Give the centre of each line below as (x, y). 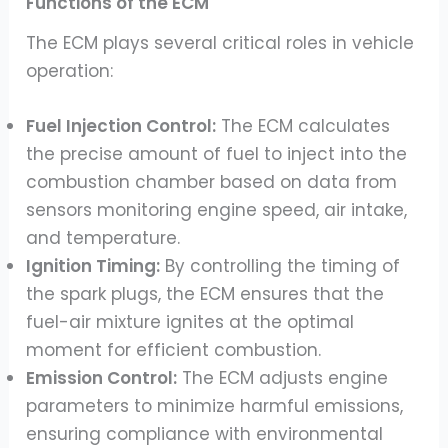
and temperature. (103, 237)
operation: (70, 70)
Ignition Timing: (93, 265)
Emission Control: (102, 377)
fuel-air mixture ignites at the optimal (190, 321)
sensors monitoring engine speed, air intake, (217, 209)
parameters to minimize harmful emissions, (215, 405)
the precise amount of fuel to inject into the (217, 153)
